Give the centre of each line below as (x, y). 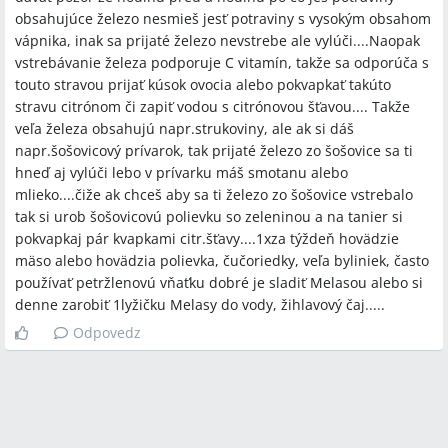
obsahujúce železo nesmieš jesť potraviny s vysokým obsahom (223, 18)
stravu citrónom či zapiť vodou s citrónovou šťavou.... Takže (212, 106)
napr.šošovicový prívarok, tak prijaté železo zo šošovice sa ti (214, 150)
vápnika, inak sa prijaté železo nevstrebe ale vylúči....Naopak (217, 40)
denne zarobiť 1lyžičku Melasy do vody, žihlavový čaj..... (200, 304)
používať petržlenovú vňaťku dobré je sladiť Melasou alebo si (219, 282)
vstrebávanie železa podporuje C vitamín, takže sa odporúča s (222, 62)
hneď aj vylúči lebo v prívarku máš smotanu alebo (181, 172)
